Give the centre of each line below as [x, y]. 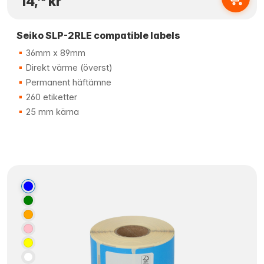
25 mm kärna [51, 112]
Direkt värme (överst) [68, 67]
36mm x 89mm [55, 53]
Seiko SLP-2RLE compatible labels [98, 35]
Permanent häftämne [67, 82]
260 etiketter [50, 97]
